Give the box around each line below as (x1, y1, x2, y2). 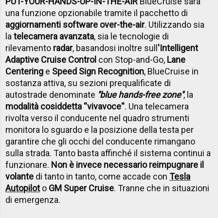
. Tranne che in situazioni (114, 182, 210, 193)
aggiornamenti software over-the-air (5, 19, 145, 30)
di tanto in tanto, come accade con (34, 171, 170, 182)
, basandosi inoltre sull (73, 42, 158, 53)
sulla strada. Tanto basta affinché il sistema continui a (5, 147, 211, 158)
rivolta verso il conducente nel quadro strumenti (5, 112, 190, 123)
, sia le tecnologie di (94, 31, 169, 41)
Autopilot (5, 182, 40, 193)
